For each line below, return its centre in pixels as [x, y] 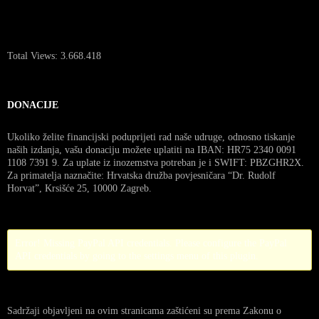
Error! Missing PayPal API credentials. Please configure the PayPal [151, 243]
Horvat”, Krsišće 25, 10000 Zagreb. [79, 188]
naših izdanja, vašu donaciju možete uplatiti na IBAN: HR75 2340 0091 [152, 150]
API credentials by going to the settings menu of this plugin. [137, 256]
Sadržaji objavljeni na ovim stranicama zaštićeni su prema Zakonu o [144, 310]
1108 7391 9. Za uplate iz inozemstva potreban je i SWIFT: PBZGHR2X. [156, 162]
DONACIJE [33, 105]
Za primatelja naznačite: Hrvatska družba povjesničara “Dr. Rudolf [141, 175]
